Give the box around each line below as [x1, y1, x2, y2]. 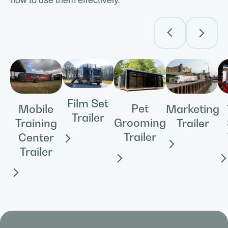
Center [18, 130, 54, 144]
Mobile [18, 102, 54, 116]
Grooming [114, 116, 166, 130]
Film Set [67, 96, 109, 110]
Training [15, 116, 57, 130]
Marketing [166, 102, 220, 116]
